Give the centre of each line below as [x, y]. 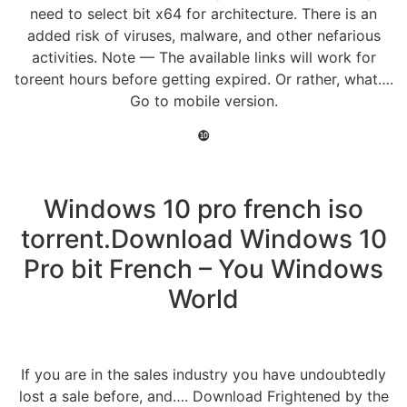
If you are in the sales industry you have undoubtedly [203, 375]
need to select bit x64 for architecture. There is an [203, 13]
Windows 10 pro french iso [203, 208]
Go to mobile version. [203, 100]
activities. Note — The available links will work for [203, 57]
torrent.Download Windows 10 [203, 238]
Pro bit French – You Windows [203, 268]
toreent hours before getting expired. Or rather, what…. [203, 79]
